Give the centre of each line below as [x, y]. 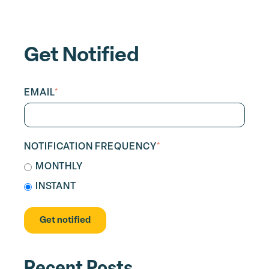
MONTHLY [59, 167]
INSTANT [56, 187]
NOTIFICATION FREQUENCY [90, 147]
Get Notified [82, 56]
